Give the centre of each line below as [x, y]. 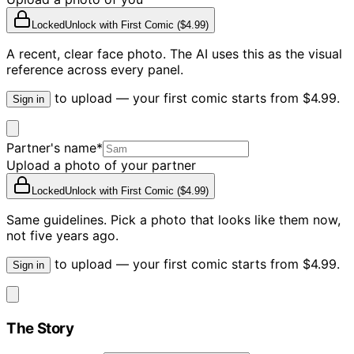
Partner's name [51, 148]
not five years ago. [62, 236]
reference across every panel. [95, 70]
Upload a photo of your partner [101, 166]
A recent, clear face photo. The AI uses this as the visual [174, 54]
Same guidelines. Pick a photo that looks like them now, [173, 220]
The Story [40, 328]
